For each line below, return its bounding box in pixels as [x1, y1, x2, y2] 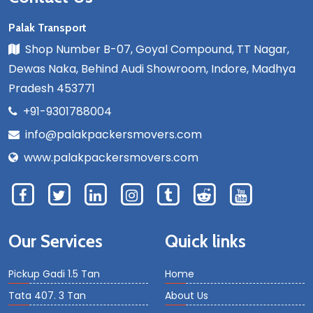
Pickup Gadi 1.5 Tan [8, 267, 100, 281]
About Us [165, 289, 208, 303]
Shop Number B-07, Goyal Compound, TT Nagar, [20, 41, 289, 57]
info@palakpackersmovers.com [20, 126, 202, 143]
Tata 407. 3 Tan [8, 289, 86, 303]
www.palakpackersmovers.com [18, 150, 198, 166]
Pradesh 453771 [8, 80, 95, 96]
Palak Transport [8, 21, 87, 34]
